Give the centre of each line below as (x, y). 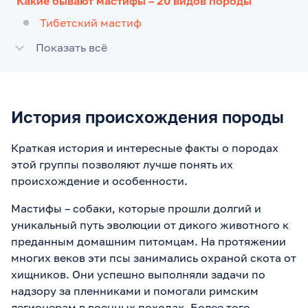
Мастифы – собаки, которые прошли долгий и (136, 208)
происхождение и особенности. (99, 180)
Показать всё (71, 47)
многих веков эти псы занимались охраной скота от (154, 257)
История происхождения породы (147, 116)
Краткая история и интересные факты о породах (145, 147)
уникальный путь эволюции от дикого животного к (150, 224)
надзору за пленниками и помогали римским (135, 290)
